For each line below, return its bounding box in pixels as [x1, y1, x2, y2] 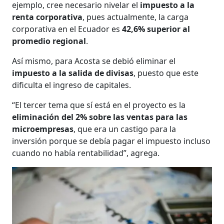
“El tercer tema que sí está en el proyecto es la [12, 99, 186, 111]
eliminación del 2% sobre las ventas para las [12, 111, 188, 123]
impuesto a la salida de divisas [12, 67, 134, 79]
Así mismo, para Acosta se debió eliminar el [12, 55, 176, 67]
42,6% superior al [122, 23, 190, 35]
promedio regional [12, 35, 86, 47]
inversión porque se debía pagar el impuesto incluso [12, 135, 211, 147]
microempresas [12, 123, 74, 135]
